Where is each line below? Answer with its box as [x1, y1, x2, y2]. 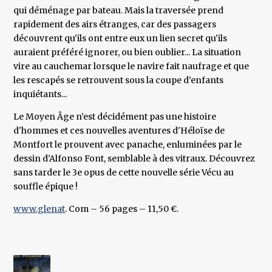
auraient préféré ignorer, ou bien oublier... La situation [13, 47, 242, 58]
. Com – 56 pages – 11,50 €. [65, 203, 179, 215]
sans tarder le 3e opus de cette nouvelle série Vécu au [13, 167, 234, 178]
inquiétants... [13, 89, 67, 100]
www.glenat [13, 203, 66, 215]
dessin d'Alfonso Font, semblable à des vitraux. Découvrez [13, 153, 256, 165]
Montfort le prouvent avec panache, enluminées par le [13, 139, 242, 151]
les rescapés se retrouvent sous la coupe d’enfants [13, 75, 224, 86]
